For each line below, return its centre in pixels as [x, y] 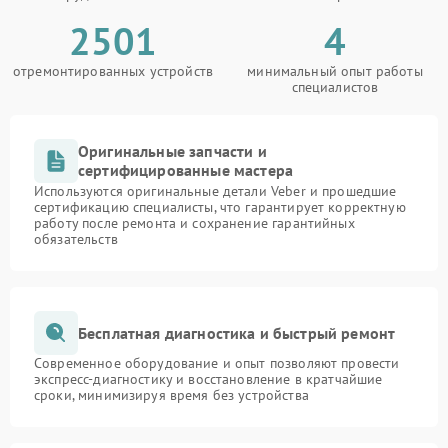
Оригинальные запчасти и [172, 151]
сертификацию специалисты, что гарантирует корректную [220, 207]
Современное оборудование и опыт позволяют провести [217, 363]
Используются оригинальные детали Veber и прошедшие [215, 191]
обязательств [76, 239]
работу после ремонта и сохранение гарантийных [194, 223]
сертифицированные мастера [186, 170]
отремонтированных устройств [113, 71]
